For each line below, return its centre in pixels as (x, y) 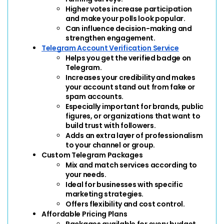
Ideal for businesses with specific (124, 184)
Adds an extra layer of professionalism (134, 135)
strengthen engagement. (110, 38)
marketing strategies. (105, 194)
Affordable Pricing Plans (84, 214)
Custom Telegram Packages (92, 155)
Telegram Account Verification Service (110, 48)
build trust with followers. (111, 125)
